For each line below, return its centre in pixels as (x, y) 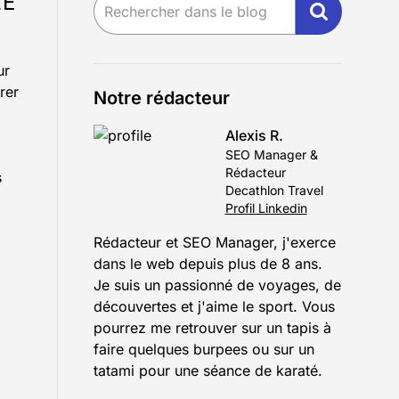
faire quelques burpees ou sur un (204, 349)
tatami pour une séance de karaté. (208, 370)
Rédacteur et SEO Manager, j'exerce (215, 242)
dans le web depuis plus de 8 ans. (208, 264)
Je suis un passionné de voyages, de (217, 285)
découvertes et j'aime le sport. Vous (214, 306)
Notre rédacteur (162, 98)
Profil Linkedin (266, 208)
